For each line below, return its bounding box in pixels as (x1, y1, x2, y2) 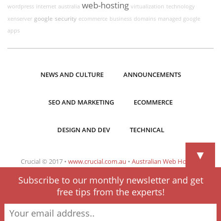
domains (134, 15, 156, 22)
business (110, 15, 132, 22)
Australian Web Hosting (131, 157, 201, 166)
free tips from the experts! (56, 185, 165, 198)
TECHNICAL (129, 125, 164, 134)
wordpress (7, 3, 34, 10)
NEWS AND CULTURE (40, 70, 104, 79)
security (55, 14, 76, 23)
